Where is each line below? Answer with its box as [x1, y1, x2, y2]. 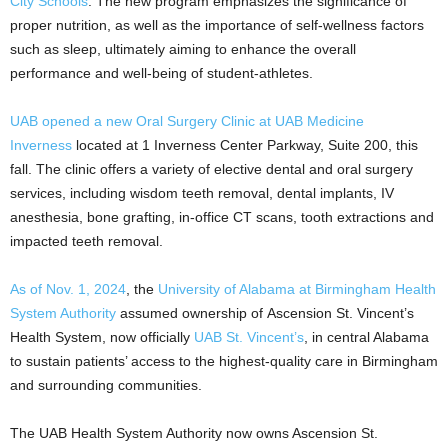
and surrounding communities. [10, 377, 202, 394]
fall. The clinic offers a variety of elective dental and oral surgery [10, 161, 413, 178]
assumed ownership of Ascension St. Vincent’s [116, 305, 414, 322]
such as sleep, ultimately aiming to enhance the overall [10, 41, 356, 58]
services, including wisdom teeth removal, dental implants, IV [10, 185, 394, 202]
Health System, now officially [10, 329, 194, 346]
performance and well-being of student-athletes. [10, 65, 313, 82]
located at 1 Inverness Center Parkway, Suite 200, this [72, 137, 418, 154]
